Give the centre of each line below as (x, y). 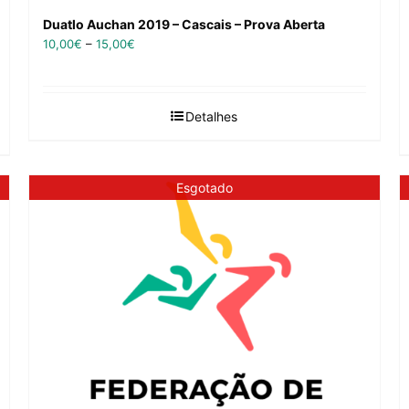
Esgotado (204, 187)
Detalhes (212, 117)
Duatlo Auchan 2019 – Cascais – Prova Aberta (184, 25)
